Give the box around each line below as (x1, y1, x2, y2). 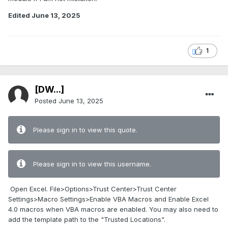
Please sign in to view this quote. (33, 126, 137, 134)
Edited (8, 11, 32, 20)
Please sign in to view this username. (33, 160, 151, 168)
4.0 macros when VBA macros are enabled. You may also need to (8, 205, 218, 214)
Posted (35, 97, 59, 105)
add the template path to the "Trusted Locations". (8, 215, 165, 224)
